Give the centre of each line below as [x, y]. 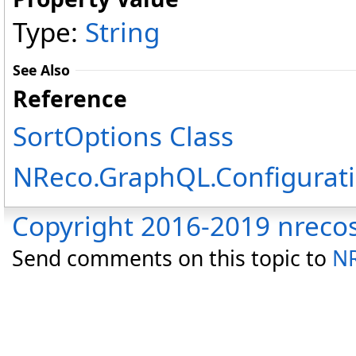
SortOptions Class [123, 136]
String [122, 32]
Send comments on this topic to [172, 259]
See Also [41, 70]
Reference [70, 99]
